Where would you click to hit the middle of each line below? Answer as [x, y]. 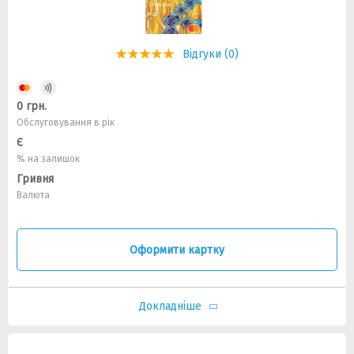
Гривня [35, 179]
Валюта [33, 195]
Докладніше [170, 306]
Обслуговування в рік [66, 122]
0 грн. [32, 106]
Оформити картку [177, 250]
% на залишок [48, 159]
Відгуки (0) [211, 54]
